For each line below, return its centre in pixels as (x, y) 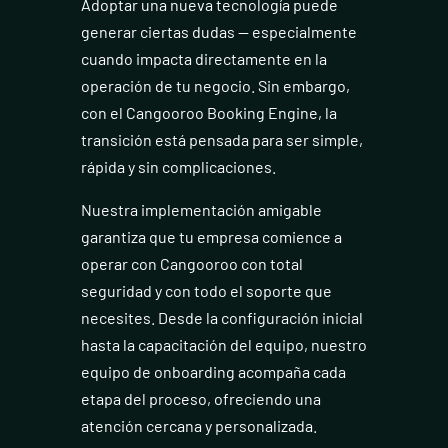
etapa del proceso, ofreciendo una (200, 399)
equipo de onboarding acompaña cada (213, 372)
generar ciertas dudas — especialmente (218, 32)
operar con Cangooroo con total (191, 264)
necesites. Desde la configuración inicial (221, 318)
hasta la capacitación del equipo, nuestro (223, 345)
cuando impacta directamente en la (203, 59)
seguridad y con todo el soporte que (206, 291)
